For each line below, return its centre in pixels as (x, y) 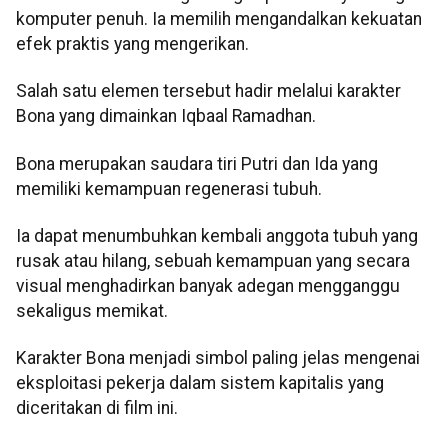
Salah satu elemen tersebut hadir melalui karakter (208, 91)
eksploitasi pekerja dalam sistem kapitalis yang (200, 383)
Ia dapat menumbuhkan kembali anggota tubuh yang (217, 235)
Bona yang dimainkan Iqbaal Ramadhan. (166, 116)
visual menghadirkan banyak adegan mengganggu (208, 285)
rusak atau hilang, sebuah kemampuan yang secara (213, 260)
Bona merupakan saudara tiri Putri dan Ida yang (197, 163)
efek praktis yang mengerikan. (132, 43)
